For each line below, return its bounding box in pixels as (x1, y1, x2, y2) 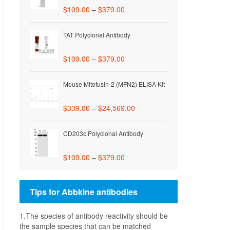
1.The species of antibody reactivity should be (20, 210, 168, 221)
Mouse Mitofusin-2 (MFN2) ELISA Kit (63, 80, 165, 88)
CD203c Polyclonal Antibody (63, 129, 144, 138)
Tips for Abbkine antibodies (30, 186, 138, 198)
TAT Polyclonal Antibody (63, 30, 131, 39)
